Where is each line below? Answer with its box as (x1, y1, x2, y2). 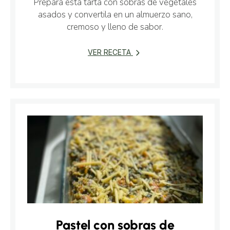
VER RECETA (88, 48, 133, 57)
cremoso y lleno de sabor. (67, 21, 163, 33)
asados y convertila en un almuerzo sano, (37, 9, 193, 21)
